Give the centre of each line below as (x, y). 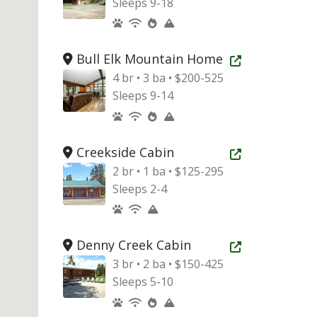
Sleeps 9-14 (143, 96)
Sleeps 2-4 (139, 189)
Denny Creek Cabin (132, 245)
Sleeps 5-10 (143, 282)
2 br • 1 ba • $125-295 (168, 171)
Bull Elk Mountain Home (148, 59)
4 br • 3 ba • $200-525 (168, 78)
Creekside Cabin (123, 152)
